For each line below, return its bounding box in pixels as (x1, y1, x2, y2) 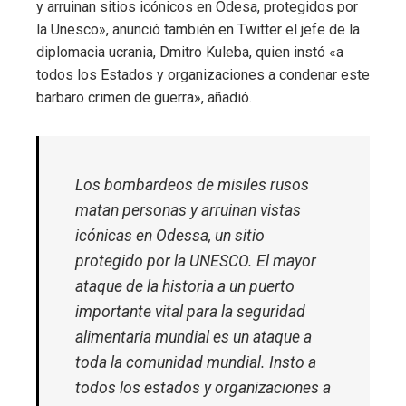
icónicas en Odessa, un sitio (75, 227, 265, 246)
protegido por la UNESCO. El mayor (75, 252, 316, 271)
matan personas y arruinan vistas (75, 201, 301, 220)
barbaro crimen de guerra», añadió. (36, 89, 252, 107)
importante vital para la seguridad (75, 303, 305, 322)
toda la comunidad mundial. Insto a (75, 353, 316, 372)
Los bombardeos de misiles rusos (75, 176, 309, 195)
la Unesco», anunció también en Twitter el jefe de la (36, 21, 360, 39)
